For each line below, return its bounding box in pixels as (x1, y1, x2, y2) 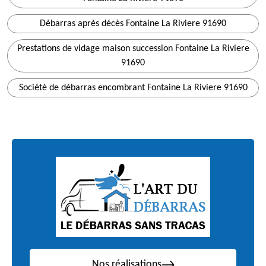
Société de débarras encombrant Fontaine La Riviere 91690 (18, 83, 248, 93)
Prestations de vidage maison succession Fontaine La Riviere (17, 44, 249, 53)
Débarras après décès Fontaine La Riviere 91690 (40, 19, 226, 28)
